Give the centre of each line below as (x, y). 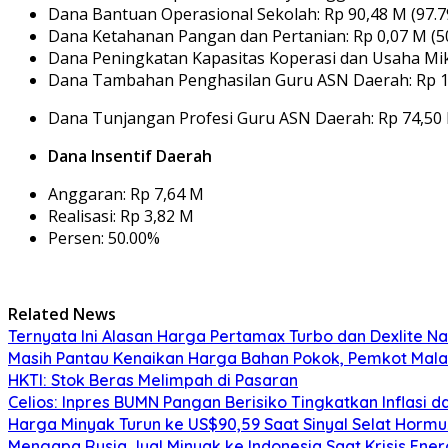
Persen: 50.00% (104, 237)
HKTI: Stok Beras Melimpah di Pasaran (153, 379)
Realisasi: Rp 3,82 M (121, 215)
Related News (62, 313)
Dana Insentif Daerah (130, 155)
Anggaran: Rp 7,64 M (126, 193)
